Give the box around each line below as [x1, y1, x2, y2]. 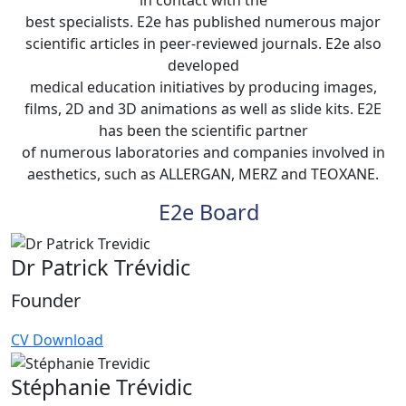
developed [167, 54, 239, 75]
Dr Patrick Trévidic [11, 253, 190, 283]
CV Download [11, 330, 103, 351]
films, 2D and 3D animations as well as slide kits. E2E [24, 98, 382, 119]
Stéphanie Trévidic [11, 372, 192, 402]
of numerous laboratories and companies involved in [21, 141, 385, 162]
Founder [11, 288, 81, 314]
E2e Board [147, 197, 259, 227]
